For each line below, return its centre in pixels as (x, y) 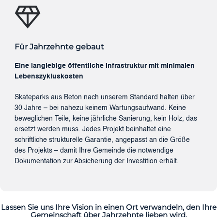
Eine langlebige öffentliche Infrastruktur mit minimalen (105, 66)
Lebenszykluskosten (49, 76)
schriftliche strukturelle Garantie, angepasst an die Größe (102, 140)
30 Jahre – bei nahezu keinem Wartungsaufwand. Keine (100, 108)
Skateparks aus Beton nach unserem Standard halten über (105, 98)
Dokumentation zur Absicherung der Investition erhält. (97, 162)
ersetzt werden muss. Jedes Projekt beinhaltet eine (93, 130)
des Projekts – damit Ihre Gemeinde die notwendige (94, 151)
